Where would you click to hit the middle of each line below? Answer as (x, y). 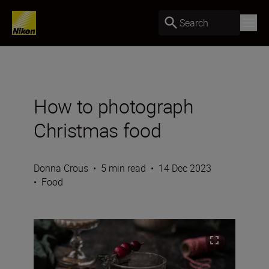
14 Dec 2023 (185, 168)
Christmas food (98, 130)
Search (194, 23)
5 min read (123, 168)
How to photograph (114, 106)
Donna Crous (61, 168)
